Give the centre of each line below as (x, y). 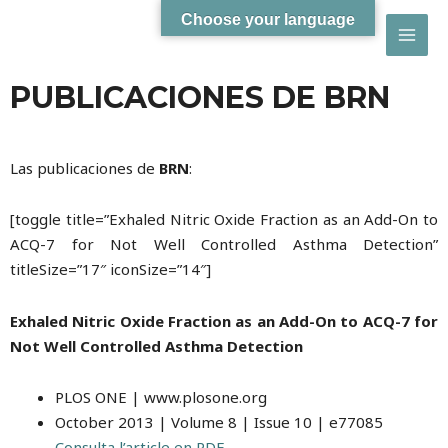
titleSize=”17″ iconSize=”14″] (110, 269)
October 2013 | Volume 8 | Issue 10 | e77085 (219, 421)
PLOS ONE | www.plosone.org (161, 396)
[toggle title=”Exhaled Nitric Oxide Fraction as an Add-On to (224, 219)
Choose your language (268, 19)
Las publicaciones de (84, 168)
